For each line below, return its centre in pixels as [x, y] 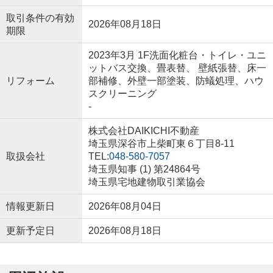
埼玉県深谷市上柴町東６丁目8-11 [162, 143]
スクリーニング [122, 93]
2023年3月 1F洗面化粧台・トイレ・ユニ [177, 55]
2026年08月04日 [125, 206]
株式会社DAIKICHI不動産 [144, 130]
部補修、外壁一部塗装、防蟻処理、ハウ [176, 80]
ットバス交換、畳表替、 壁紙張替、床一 [177, 68]
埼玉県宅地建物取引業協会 [147, 182]
